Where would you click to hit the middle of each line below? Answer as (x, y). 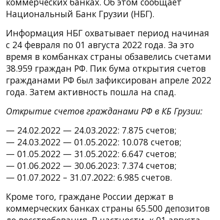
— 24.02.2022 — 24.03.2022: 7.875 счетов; (91, 130)
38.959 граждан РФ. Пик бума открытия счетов (106, 68)
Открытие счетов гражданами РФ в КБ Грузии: (104, 111)
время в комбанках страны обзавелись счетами (109, 56)
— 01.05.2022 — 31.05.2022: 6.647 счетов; (91, 153)
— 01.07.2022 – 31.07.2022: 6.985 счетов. (89, 177)
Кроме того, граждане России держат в (90, 196)
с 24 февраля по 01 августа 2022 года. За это (100, 44)
